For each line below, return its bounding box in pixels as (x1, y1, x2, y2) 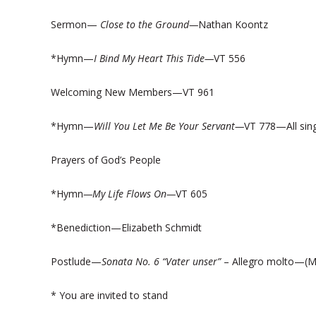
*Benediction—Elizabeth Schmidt (51, 221, 202, 234)
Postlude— (51, 255, 102, 268)
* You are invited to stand (51, 288, 168, 302)
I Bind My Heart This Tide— (94, 51, 214, 65)
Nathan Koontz (198, 18, 268, 31)
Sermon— (51, 18, 100, 31)
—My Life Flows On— (83, 187, 176, 200)
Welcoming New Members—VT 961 (51, 85, 214, 99)
